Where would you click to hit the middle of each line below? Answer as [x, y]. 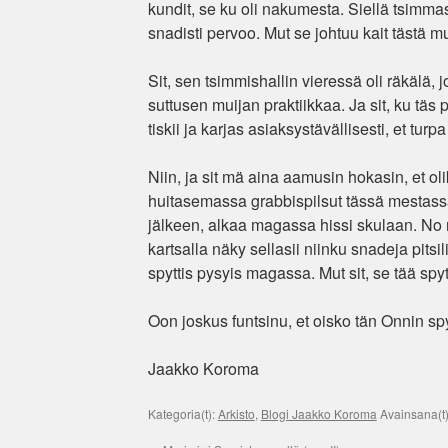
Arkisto [236, 413]
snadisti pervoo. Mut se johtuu [253, 32]
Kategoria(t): [182, 413]
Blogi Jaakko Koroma [318, 413]
